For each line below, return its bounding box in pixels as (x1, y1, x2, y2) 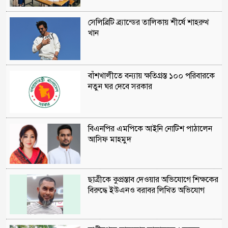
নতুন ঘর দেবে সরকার (88, 81, 152, 92)
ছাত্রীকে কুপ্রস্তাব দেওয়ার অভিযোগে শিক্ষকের (88, 174, 218, 185)
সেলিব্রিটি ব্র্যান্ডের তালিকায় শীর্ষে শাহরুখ (88, 17, 209, 28)
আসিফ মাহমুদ (88, 134, 131, 145)
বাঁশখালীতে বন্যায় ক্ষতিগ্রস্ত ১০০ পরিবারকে (88, 70, 215, 81)
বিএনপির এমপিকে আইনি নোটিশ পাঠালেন (88, 124, 212, 134)
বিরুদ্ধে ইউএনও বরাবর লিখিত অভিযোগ (88, 185, 205, 195)
